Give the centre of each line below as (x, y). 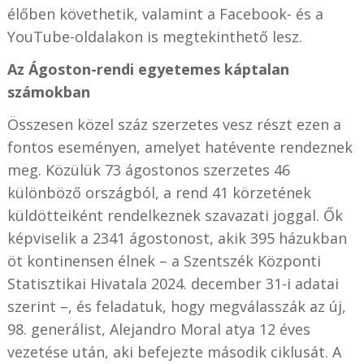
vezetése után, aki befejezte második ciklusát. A (174, 351)
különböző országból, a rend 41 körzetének (159, 192)
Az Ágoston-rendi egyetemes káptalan (148, 69)
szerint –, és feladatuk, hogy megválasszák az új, (176, 306)
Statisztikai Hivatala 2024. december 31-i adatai (173, 283)
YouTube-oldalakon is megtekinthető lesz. (154, 36)
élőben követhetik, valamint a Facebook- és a (165, 13)
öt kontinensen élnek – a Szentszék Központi (164, 260)
